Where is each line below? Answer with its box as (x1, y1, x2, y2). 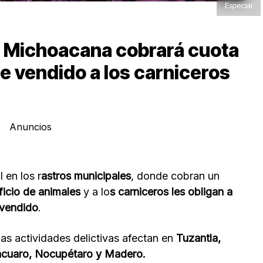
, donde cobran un (131, 169, 220, 182)
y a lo (83, 185, 110, 198)
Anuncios (9, 120, 52, 133)
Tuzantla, (173, 231, 221, 244)
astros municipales (41, 169, 131, 182)
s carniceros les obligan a (110, 185, 232, 198)
